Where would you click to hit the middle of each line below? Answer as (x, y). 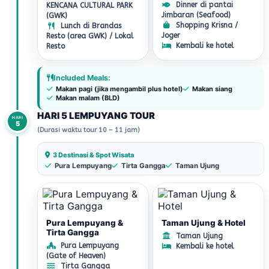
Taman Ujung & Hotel (204, 223)
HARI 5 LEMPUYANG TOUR (96, 116)
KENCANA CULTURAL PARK (89, 5)
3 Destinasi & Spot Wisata (93, 155)
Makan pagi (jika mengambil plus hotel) (119, 89)
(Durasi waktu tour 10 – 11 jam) (89, 130)
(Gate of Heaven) (76, 256)
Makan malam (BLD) (87, 98)
